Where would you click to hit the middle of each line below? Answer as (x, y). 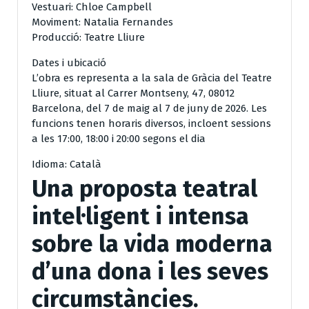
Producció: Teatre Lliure (88, 37)
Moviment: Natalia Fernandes (102, 22)
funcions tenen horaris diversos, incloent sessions (151, 123)
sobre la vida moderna (152, 243)
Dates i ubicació (69, 62)
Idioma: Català (67, 164)
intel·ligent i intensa (140, 216)
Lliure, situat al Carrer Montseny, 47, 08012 (133, 93)
